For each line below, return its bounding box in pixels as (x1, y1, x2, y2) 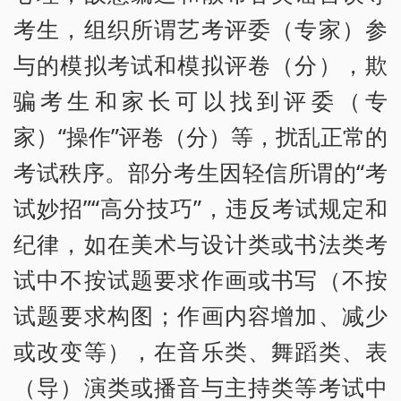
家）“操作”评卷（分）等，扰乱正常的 (13, 121, 388, 152)
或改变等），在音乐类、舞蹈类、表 (13, 336, 388, 367)
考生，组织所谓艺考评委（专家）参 (13, 13, 388, 45)
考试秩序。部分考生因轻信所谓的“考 (13, 157, 388, 188)
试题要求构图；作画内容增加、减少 (13, 300, 388, 331)
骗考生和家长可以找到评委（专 (13, 85, 388, 116)
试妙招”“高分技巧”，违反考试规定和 (13, 192, 388, 224)
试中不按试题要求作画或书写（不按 (13, 264, 388, 295)
